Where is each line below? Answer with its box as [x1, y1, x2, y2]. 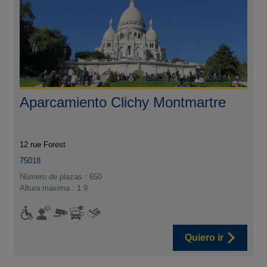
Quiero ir [184, 232, 223, 243]
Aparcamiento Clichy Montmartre [20, 94, 226, 110]
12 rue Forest [20, 139, 66, 149]
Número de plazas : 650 [20, 172, 103, 181]
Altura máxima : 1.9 [20, 183, 88, 193]
